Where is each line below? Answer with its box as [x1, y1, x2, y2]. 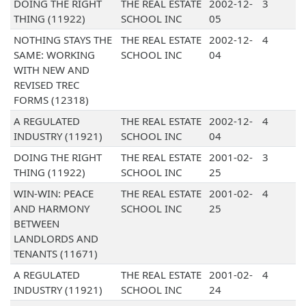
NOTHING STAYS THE [13, 33, 112, 47]
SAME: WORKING [13, 48, 95, 62]
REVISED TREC [13, 78, 79, 92]
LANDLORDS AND [13, 232, 98, 246]
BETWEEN [13, 217, 59, 231]
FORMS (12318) [13, 93, 89, 107]
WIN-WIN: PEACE [13, 186, 94, 201]
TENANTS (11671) [13, 247, 98, 261]
